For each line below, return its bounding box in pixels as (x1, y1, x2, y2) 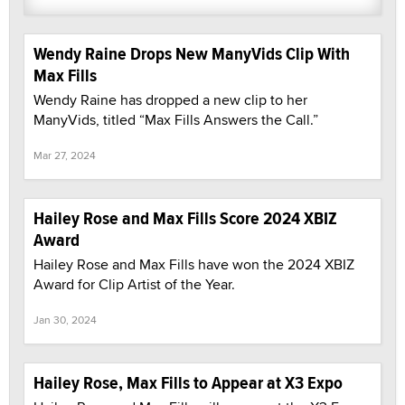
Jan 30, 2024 (33, 311, 97, 327)
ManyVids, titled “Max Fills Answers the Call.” (33, 108, 318, 130)
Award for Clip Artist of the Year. (33, 273, 235, 295)
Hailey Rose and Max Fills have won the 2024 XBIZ (33, 253, 354, 275)
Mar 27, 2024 (33, 146, 96, 163)
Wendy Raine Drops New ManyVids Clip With (33, 40, 350, 67)
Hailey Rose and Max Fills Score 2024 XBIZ (33, 204, 337, 231)
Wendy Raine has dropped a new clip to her (33, 89, 307, 110)
